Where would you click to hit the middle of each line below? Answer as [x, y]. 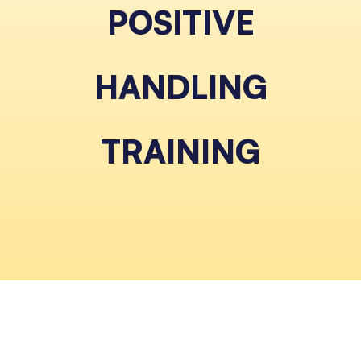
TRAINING [180, 152]
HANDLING [180, 87]
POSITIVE [180, 23]
